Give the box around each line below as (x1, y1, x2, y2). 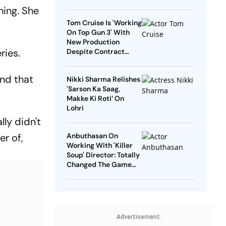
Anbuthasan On (66, 131, 118, 141)
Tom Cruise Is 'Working (66, 18, 142, 28)
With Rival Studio (66, 56, 124, 66)
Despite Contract (66, 47, 125, 56)
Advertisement (116, 213, 160, 221)
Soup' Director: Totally (66, 150, 140, 160)
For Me (66, 169, 89, 179)
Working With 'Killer (66, 141, 133, 150)
